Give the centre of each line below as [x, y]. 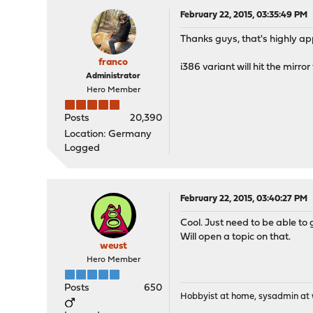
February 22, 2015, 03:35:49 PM [244, 15]
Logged [82, 148]
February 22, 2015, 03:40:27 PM [244, 199]
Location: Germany [108, 134]
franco [114, 63]
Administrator [114, 76]
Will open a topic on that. [236, 237]
